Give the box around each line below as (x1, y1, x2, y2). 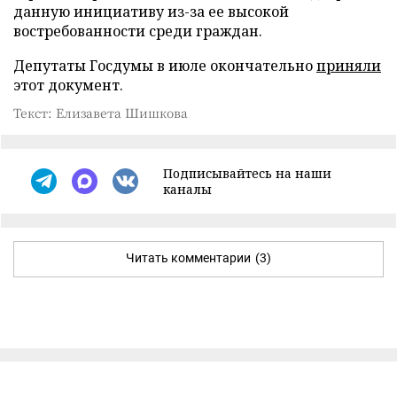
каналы (163, 180, 212, 198)
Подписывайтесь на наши (163, 164, 331, 182)
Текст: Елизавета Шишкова (13, 103, 188, 121)
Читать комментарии (126, 250, 251, 265)
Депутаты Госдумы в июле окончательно (13, 55, 316, 75)
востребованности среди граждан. (13, 20, 262, 41)
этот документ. (13, 74, 123, 95)
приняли (316, 55, 381, 75)
